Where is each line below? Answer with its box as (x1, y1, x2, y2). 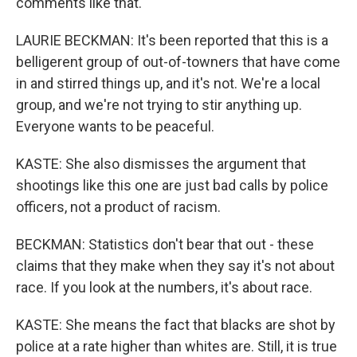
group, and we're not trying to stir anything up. (16, 96, 302, 113)
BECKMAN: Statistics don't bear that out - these (16, 236, 314, 253)
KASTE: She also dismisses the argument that (16, 155, 306, 172)
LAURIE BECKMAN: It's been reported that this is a (16, 32, 328, 49)
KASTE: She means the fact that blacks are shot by (16, 316, 335, 333)
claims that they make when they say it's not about (16, 257, 335, 274)
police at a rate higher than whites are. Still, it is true (16, 338, 337, 355)
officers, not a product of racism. (16, 198, 221, 215)
